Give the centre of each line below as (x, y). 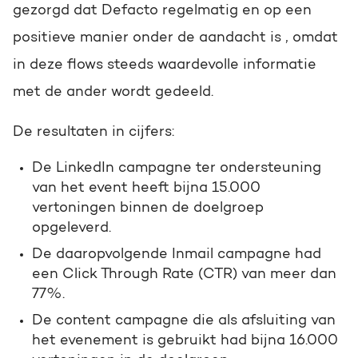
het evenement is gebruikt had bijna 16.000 (185, 341)
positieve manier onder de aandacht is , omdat (175, 38)
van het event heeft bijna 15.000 (146, 188)
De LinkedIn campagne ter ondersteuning (177, 168)
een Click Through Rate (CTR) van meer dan (184, 274)
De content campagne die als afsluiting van (184, 321)
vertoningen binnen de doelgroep (148, 208)
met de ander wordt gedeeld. (113, 92)
